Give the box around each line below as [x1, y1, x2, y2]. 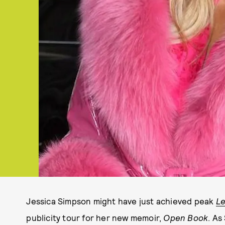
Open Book [163, 212, 208, 222]
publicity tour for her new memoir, [26, 212, 164, 222]
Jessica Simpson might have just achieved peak [26, 196, 216, 206]
